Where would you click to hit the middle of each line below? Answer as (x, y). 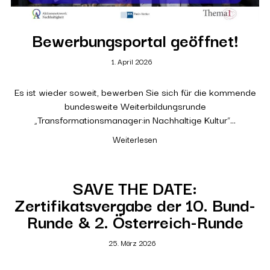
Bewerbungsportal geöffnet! (135, 40)
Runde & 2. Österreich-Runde (135, 221)
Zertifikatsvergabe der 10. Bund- (135, 204)
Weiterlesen (135, 140)
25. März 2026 (132, 243)
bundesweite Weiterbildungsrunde (135, 106)
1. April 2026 (132, 61)
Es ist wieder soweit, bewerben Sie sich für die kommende (135, 92)
